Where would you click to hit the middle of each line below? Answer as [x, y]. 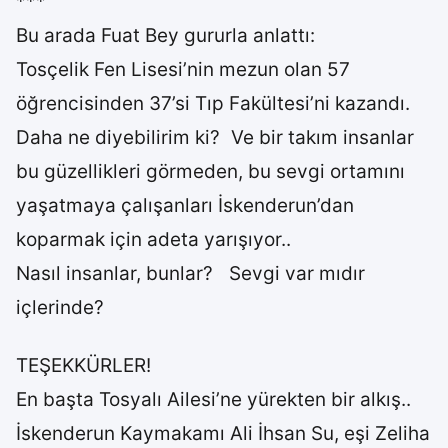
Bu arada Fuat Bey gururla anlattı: [165, 35]
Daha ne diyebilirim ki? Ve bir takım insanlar [215, 137]
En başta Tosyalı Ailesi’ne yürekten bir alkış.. [213, 399]
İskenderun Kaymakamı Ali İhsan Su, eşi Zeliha [223, 433]
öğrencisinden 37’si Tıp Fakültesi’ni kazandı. [213, 103]
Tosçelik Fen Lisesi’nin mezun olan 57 [183, 69]
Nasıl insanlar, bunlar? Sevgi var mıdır [190, 273]
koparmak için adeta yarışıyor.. [153, 239]
